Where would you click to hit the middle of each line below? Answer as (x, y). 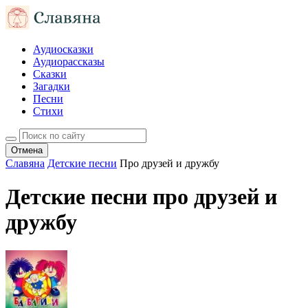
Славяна (25, 163)
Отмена (27, 150)
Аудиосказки (63, 49)
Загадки (52, 86)
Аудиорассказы (69, 62)
